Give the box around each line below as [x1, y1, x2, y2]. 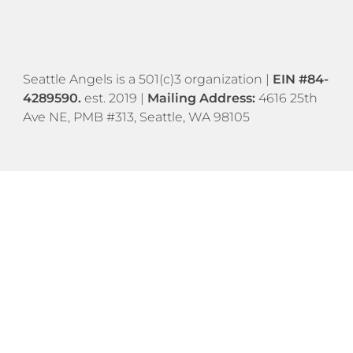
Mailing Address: [147, 90, 258, 106]
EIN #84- [272, 71, 329, 87]
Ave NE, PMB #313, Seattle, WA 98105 [22, 109, 250, 124]
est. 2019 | [80, 90, 147, 106]
